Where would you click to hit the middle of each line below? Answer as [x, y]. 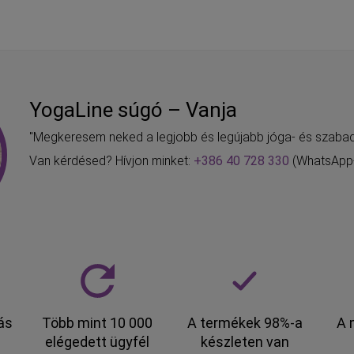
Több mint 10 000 [98, 323]
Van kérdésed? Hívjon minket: [112, 161]
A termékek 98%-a [245, 323]
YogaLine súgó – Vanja [134, 110]
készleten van [245, 342]
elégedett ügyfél [98, 342]
